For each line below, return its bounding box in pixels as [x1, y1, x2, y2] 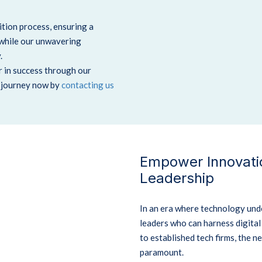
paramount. [140, 247, 184, 257]
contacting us [60, 80, 114, 90]
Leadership [140, 170, 214, 187]
